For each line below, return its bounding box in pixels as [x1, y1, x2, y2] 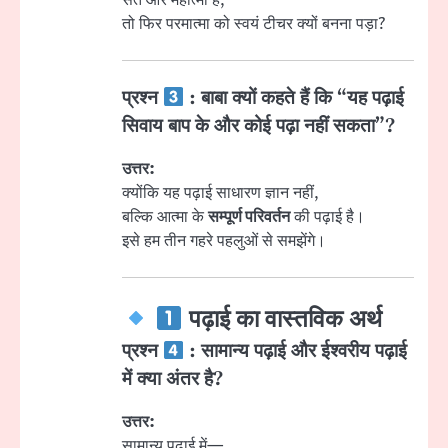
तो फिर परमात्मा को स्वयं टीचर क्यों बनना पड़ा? [122, 13, 385, 36]
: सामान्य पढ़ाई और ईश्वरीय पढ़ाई [184, 340, 408, 364]
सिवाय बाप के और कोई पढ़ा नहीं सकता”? [122, 115, 395, 139]
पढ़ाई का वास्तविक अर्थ [182, 305, 382, 336]
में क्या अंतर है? [122, 368, 223, 392]
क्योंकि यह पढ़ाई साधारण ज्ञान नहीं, [122, 182, 319, 205]
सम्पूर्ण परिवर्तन [208, 206, 290, 229]
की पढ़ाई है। [290, 206, 365, 229]
